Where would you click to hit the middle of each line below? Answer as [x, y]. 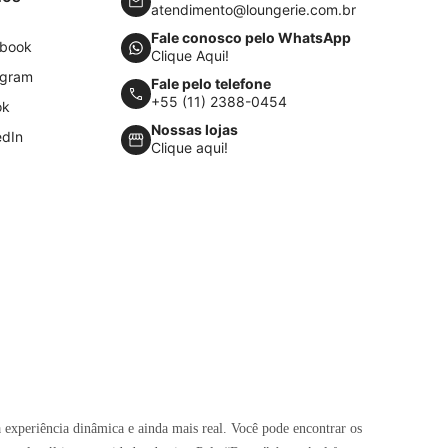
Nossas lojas [194, 129]
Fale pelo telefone [210, 83]
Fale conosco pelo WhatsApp [250, 37]
